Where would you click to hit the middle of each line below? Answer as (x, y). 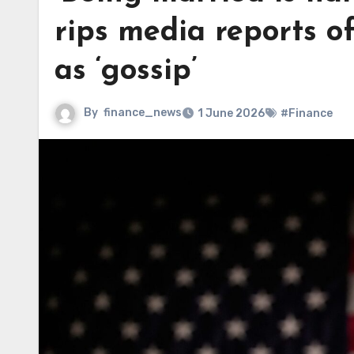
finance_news (143, 113)
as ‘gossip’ (126, 72)
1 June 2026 (231, 113)
